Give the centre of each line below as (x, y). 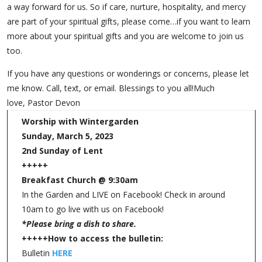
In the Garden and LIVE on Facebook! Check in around (123, 194)
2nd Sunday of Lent (62, 151)
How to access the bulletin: (105, 238)
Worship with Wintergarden (80, 121)
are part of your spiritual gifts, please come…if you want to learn (128, 21)
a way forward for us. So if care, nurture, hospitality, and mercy (126, 7)
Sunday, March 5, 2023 (67, 136)
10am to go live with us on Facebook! (92, 209)
